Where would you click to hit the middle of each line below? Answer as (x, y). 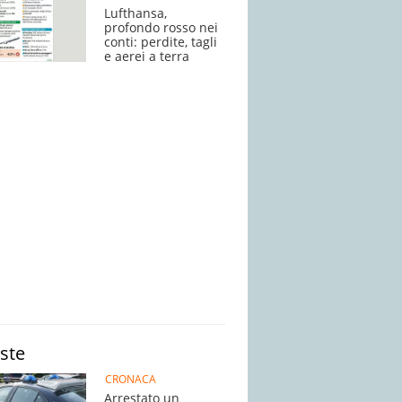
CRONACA (130, 379)
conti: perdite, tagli (161, 42)
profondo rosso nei (161, 27)
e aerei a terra (147, 56)
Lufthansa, (135, 13)
